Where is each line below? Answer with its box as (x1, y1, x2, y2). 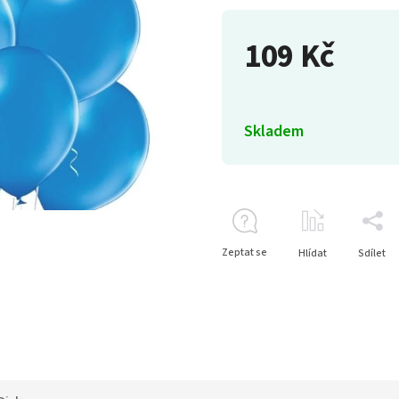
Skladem (244, 119, 304, 142)
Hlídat (298, 246, 327, 261)
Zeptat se (222, 245, 267, 260)
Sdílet (358, 246, 386, 261)
